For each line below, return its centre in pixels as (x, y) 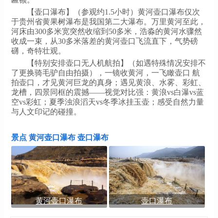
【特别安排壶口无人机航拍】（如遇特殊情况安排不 (116, 63)
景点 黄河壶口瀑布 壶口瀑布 (60, 137)
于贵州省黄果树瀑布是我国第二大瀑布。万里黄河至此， (109, 21)
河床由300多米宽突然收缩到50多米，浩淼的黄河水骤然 (107, 31)
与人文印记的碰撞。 (46, 111)
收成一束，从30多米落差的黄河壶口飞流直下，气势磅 (105, 41)
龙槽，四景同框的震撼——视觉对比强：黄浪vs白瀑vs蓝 (108, 92)
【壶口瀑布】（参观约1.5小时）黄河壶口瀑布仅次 (113, 12)
